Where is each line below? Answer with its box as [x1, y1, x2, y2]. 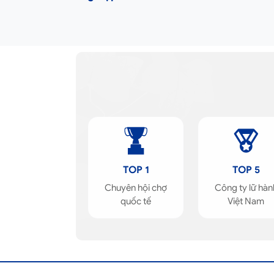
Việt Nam [228, 196, 264, 207]
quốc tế [120, 196, 151, 207]
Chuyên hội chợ [105, 182, 167, 193]
